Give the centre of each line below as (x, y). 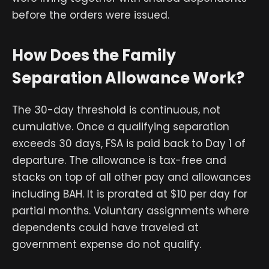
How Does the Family (94, 56)
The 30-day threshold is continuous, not (116, 110)
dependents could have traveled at (105, 227)
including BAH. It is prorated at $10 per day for (130, 194)
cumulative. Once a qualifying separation (121, 126)
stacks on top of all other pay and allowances (131, 177)
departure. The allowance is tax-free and (119, 160)
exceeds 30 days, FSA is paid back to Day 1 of (129, 143)
